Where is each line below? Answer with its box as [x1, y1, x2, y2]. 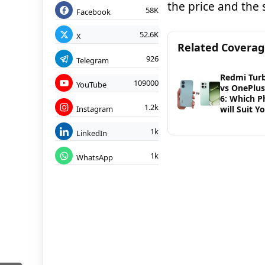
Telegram [76, 54, 109, 66]
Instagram [76, 103, 113, 114]
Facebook [76, 6, 111, 17]
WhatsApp [76, 151, 113, 163]
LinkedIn [76, 127, 107, 138]
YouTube [76, 79, 106, 90]
